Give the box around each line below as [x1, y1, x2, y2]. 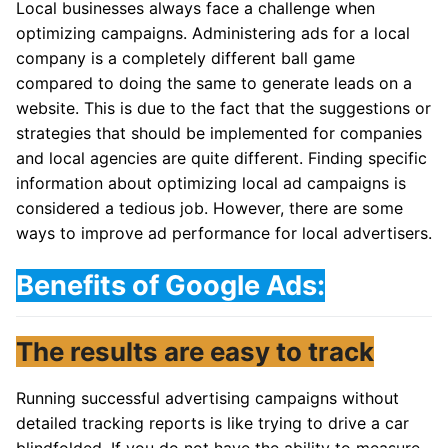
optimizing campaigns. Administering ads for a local [16, 22, 410, 43]
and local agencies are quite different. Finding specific [16, 147, 427, 168]
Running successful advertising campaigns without [16, 388, 399, 409]
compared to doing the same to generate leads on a [16, 72, 412, 93]
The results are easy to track [16, 336, 374, 368]
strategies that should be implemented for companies [16, 122, 422, 143]
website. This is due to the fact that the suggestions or [16, 97, 431, 118]
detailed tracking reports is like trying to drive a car [16, 413, 409, 434]
